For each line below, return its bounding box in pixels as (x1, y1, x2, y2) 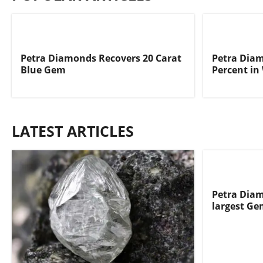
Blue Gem (21, 63, 66, 76)
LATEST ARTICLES (12, 121, 134, 141)
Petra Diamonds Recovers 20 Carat (21, 52, 181, 65)
